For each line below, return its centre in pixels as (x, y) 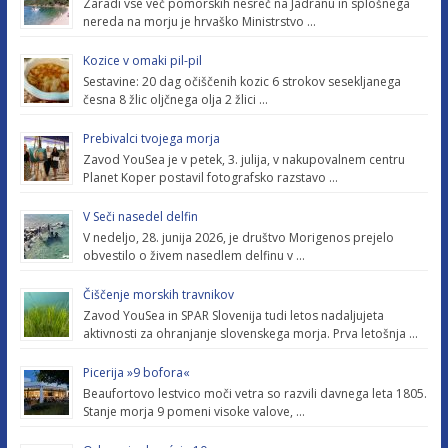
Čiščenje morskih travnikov (158, 294)
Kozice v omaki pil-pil (142, 60)
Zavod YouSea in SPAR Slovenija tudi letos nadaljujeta (233, 315)
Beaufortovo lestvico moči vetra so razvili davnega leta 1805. (254, 393)
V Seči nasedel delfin (140, 216)
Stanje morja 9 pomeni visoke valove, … (193, 411)
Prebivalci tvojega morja (151, 138)
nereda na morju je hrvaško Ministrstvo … (199, 21)
